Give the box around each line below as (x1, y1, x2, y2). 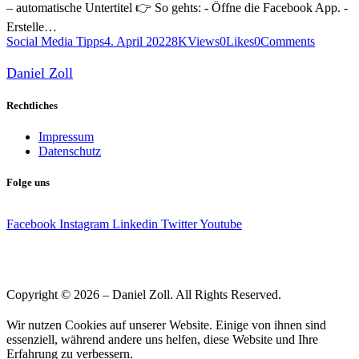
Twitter (161, 217, 197, 232)
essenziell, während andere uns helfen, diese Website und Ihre (6, 333, 318, 347)
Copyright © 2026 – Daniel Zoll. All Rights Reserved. (6, 288, 281, 302)
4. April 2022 (104, 34, 171, 48)
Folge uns (6, 176, 50, 189)
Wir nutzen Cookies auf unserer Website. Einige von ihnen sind (6, 318, 326, 333)
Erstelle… (6, 19, 57, 34)
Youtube (200, 217, 242, 232)
